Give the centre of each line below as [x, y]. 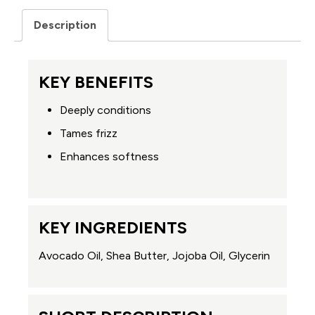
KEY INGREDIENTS [113, 227]
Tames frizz [89, 133]
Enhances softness [109, 156]
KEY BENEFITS [96, 82]
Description [65, 25]
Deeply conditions [105, 110]
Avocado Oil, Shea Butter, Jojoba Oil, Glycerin [154, 255]
